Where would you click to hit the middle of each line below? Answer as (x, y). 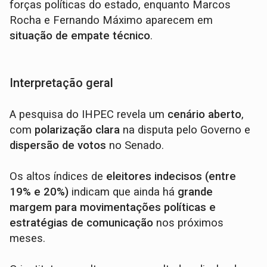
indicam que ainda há (123, 192)
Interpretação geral (62, 83)
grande (195, 192)
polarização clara (77, 130)
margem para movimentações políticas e (113, 208)
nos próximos (189, 223)
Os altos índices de (58, 177)
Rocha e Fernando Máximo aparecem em (111, 21)
